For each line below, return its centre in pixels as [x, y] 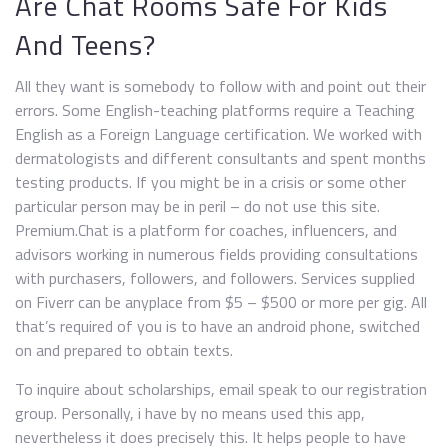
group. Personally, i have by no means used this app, [190, 413]
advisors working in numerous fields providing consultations [216, 254]
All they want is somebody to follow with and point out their [220, 86]
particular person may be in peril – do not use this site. [197, 206]
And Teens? [85, 44]
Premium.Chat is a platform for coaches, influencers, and [206, 230]
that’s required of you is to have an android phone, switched [217, 326]
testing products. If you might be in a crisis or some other [210, 182]
